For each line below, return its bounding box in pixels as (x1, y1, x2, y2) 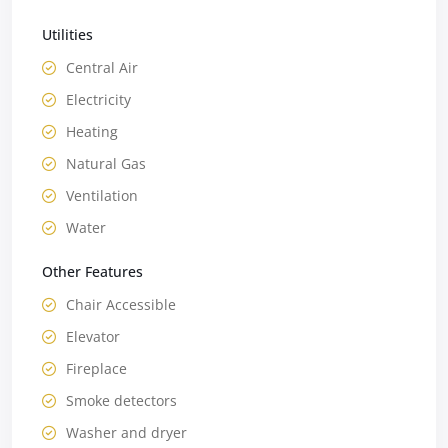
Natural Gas (66, 153, 146, 173)
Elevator (66, 326, 120, 346)
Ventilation (66, 185, 138, 205)
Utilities (42, 24, 93, 44)
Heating (66, 121, 118, 141)
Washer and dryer (66, 422, 187, 442)
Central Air (66, 57, 138, 77)
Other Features (42, 261, 143, 281)
